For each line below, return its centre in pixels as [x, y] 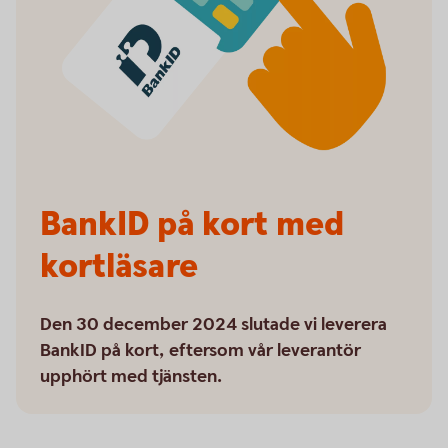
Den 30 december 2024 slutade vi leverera [213, 324]
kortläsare [119, 267]
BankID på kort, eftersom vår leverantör [200, 350]
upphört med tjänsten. [131, 376]
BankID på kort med [192, 225]
